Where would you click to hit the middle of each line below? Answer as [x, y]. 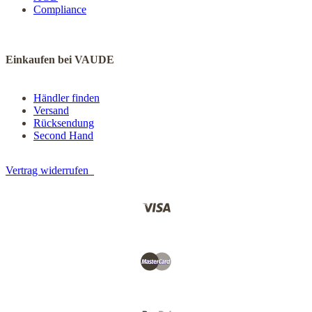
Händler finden [67, 98]
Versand [51, 110]
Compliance [60, 10]
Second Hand [63, 135]
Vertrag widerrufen [50, 170]
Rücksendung [64, 123]
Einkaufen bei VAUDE [60, 59]
